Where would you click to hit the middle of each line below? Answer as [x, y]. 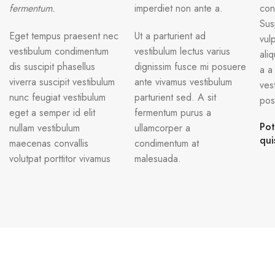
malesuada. [157, 159]
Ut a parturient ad [170, 36]
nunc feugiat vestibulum [57, 98]
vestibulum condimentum [59, 52]
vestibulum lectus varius [182, 52]
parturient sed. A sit [175, 98]
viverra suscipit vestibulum [62, 82]
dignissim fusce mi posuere [190, 67]
